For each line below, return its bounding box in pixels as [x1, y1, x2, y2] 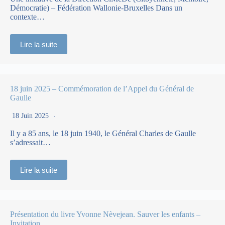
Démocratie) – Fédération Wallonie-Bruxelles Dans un [10, 4, 182, 12]
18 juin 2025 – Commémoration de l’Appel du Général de [10, 84, 194, 93]
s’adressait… [10, 138, 51, 147]
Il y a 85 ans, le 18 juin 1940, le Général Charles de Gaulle [10, 129, 196, 138]
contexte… [10, 13, 45, 21]
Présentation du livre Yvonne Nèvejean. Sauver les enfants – [10, 210, 200, 218]
